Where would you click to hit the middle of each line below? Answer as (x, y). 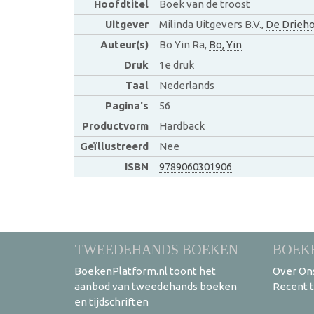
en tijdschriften (111, 301)
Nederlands (186, 85)
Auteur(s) (124, 44)
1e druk (176, 64)
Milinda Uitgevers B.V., (212, 24)
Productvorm (115, 125)
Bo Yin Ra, (184, 44)
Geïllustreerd (114, 146)
